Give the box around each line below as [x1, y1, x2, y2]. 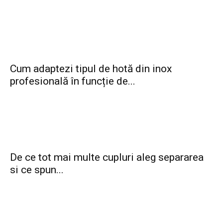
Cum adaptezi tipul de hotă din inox [10, 62, 172, 75]
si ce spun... [10, 163, 64, 176]
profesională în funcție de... [10, 75, 135, 87]
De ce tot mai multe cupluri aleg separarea [10, 151, 204, 163]
